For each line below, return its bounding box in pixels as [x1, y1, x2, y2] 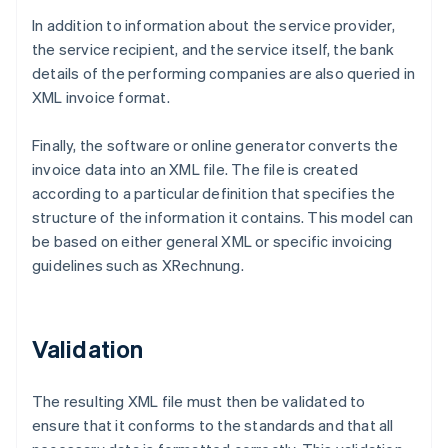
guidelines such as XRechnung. [32, 255, 244, 276]
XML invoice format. [32, 87, 170, 108]
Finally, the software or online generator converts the [32, 135, 398, 156]
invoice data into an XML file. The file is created [32, 159, 359, 180]
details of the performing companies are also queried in [32, 63, 416, 84]
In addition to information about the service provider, [32, 15, 395, 36]
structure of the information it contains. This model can [32, 207, 414, 228]
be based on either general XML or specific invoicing [32, 231, 393, 252]
